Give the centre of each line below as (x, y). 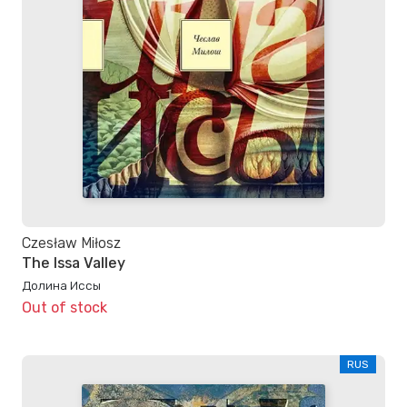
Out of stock (65, 308)
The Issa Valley (74, 263)
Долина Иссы (61, 285)
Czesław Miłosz (71, 243)
